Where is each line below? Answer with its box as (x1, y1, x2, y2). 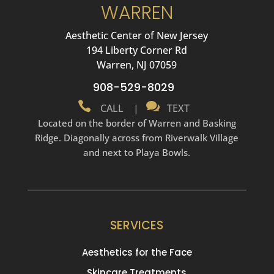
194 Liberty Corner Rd (86, 43, 188, 57)
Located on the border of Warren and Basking (37, 116, 236, 129)
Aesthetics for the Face (81, 246, 192, 259)
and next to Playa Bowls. (83, 146, 191, 158)
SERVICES (110, 217, 164, 234)
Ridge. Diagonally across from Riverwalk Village (35, 131, 239, 144)
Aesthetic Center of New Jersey (65, 28, 209, 42)
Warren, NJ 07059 (97, 57, 177, 72)
